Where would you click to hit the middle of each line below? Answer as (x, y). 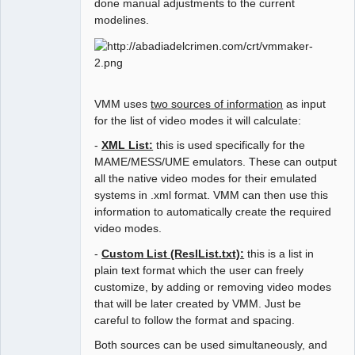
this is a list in (279, 253)
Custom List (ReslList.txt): (173, 253)
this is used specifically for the (229, 145)
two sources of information (217, 104)
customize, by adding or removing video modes (213, 286)
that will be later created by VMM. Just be (198, 303)
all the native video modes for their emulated (206, 179)
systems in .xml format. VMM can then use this (212, 195)
